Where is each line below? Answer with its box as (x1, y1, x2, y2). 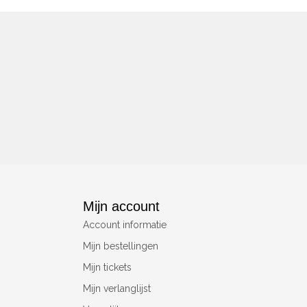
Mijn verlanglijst (83, 283, 151, 294)
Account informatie (83, 219, 167, 230)
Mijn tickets (83, 262, 132, 273)
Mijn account (83, 199, 160, 214)
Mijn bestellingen (83, 241, 158, 251)
